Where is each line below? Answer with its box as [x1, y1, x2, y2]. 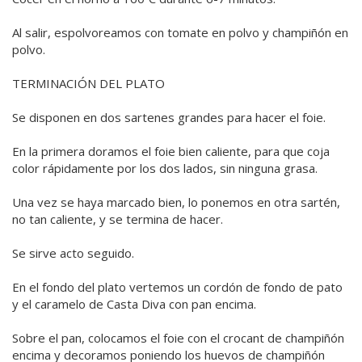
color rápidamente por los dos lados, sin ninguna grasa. [12, 160, 318, 177]
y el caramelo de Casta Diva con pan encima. [12, 296, 256, 313]
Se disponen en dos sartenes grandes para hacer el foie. [12, 109, 326, 126]
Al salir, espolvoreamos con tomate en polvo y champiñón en [12, 24, 348, 41]
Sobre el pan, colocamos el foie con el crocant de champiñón [12, 330, 344, 347]
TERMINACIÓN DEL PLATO [12, 75, 165, 92]
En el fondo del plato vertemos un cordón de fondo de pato [12, 279, 343, 296]
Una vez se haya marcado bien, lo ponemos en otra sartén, [12, 194, 340, 211]
